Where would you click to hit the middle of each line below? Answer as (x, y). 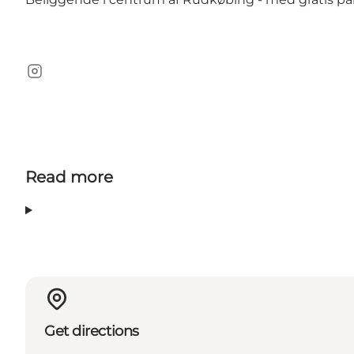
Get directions (92, 331)
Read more (69, 177)
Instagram (57, 79)
